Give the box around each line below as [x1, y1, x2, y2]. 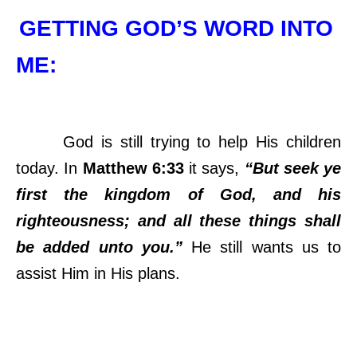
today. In [16, 159, 83, 177]
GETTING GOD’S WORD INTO [19, 15, 333, 41]
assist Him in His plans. [16, 264, 180, 282]
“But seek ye [244, 159, 341, 177]
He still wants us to [182, 237, 341, 256]
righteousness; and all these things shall [16, 211, 341, 229]
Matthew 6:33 [82, 159, 184, 177]
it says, [183, 159, 245, 177]
